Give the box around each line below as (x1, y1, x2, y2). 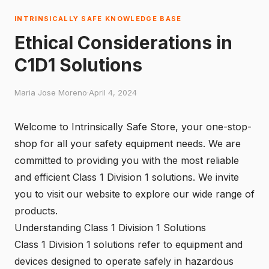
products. (14, 205, 58, 217)
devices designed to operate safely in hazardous (14, 255, 234, 267)
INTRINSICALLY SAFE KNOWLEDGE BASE (14, 14, 182, 23)
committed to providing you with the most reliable (14, 154, 239, 166)
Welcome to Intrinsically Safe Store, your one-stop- (14, 121, 252, 133)
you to (14, 188, 47, 200)
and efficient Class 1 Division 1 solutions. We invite (14, 171, 239, 183)
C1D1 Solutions (14, 54, 142, 76)
